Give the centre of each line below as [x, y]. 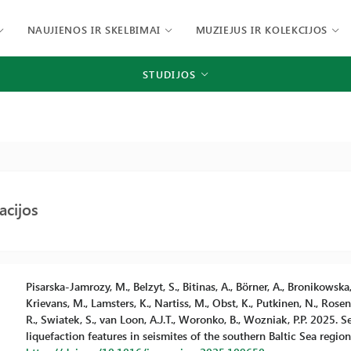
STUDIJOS [170, 74]
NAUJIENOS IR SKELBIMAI [94, 29]
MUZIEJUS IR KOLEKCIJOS [261, 29]
